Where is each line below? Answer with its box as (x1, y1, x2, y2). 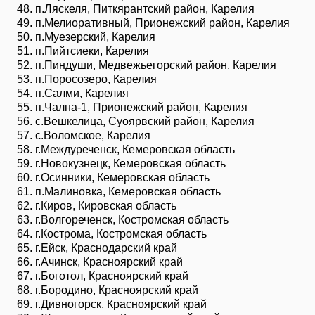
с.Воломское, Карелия (35, 129, 150, 141)
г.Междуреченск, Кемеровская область (35, 143, 235, 155)
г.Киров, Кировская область (35, 199, 176, 212)
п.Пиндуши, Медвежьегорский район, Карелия (35, 58, 276, 71)
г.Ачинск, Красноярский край (35, 255, 183, 268)
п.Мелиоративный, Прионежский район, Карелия (35, 16, 290, 29)
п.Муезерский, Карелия (35, 30, 155, 43)
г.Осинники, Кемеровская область (35, 171, 210, 184)
